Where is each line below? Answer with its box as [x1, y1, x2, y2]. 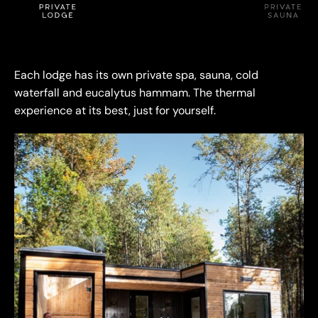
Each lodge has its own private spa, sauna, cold [14, 67, 258, 83]
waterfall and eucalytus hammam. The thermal [14, 85, 256, 101]
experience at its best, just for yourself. [14, 103, 216, 119]
